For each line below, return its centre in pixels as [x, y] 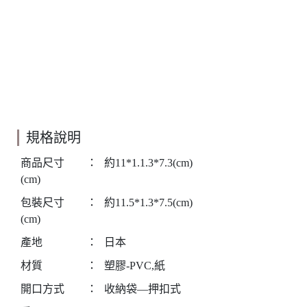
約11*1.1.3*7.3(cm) [148, 163]
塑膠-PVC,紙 [135, 266]
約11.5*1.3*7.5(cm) [148, 202]
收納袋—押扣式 [143, 289]
